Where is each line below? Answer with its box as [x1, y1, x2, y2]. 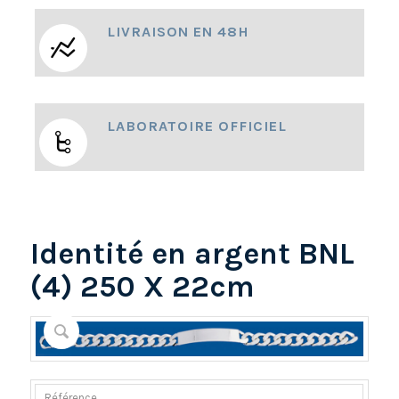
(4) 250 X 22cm [29, 269, 255, 305]
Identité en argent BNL [29, 236, 354, 273]
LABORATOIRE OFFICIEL [106, 118, 287, 135]
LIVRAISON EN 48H [106, 23, 249, 41]
